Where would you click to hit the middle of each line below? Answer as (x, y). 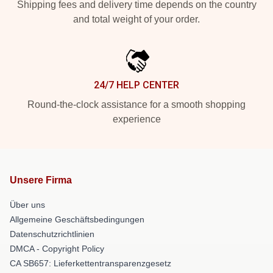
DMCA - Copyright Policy (57, 248)
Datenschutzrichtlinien (52, 234)
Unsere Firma (41, 180)
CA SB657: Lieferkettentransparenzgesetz (90, 263)
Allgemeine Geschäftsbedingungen (77, 219)
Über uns (27, 204)
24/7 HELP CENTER (136, 85)
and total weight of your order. (136, 19)
